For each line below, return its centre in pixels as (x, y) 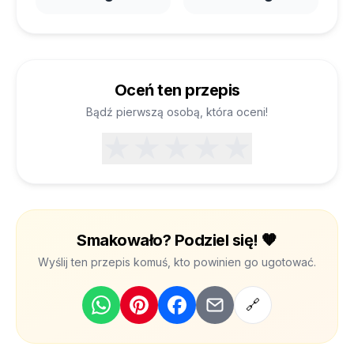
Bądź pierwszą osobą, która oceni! (177, 112)
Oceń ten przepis (177, 90)
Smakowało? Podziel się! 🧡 (177, 240)
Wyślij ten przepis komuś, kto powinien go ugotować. (177, 262)
